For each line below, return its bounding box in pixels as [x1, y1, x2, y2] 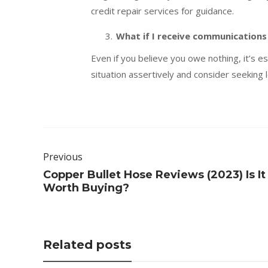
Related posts [43, 237, 132, 252]
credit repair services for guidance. [91, 5, 234, 17]
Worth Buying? [43, 181, 129, 194]
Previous [43, 150, 83, 163]
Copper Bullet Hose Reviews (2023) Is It [43, 168, 266, 181]
